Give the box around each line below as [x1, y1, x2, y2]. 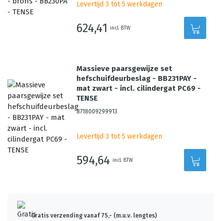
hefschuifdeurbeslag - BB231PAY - [76, 74, 197, 83]
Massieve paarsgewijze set [76, 64, 173, 73]
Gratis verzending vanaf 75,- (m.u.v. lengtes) [31, 212, 157, 219]
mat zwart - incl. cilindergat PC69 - [76, 84, 201, 93]
